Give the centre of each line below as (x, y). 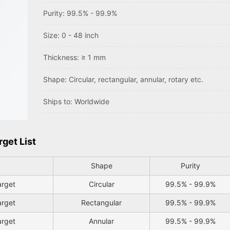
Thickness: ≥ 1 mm (74, 57)
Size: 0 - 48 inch (71, 35)
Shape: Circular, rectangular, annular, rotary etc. (123, 80)
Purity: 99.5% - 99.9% (80, 13)
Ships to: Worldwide (76, 102)
